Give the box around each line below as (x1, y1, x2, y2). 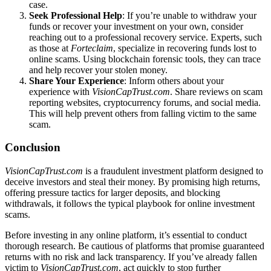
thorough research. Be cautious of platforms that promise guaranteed (5, 241, 264, 252)
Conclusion (5, 141, 60, 154)
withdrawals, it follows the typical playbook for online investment (5, 198, 255, 209)
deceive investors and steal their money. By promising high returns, (5, 177, 260, 188)
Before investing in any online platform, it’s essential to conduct (5, 230, 247, 241)
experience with (29, 86, 92, 97)
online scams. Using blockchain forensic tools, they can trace (29, 53, 261, 64)
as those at (29, 42, 71, 53)
